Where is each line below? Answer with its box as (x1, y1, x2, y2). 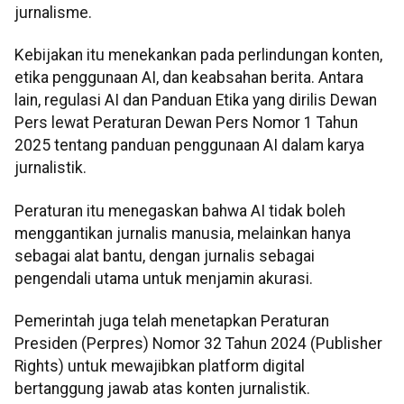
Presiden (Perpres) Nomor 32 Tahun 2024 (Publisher (14, 335, 382, 353)
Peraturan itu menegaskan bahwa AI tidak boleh (14, 201, 345, 220)
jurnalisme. (14, 4, 92, 23)
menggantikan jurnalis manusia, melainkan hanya (14, 224, 351, 243)
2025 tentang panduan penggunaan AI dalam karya (14, 136, 364, 155)
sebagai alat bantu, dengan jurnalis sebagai (14, 246, 315, 265)
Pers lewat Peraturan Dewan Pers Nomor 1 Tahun (14, 114, 358, 133)
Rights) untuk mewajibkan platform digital (14, 357, 305, 376)
